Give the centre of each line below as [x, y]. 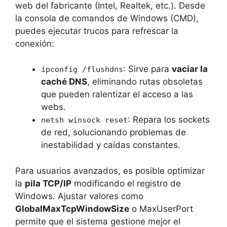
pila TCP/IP [48, 183]
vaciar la [190, 69]
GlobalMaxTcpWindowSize [72, 209]
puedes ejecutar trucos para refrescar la [97, 31]
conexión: [35, 43]
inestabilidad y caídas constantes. [111, 145]
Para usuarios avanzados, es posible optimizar [110, 171]
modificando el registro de [126, 183]
